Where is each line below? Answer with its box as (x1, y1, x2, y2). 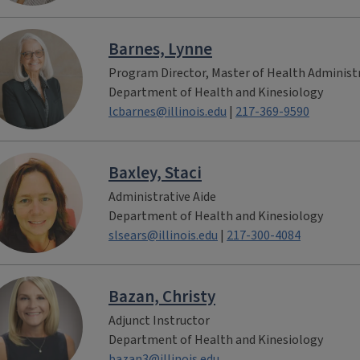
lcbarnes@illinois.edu (108, 102, 227, 121)
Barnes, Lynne (108, 36, 212, 61)
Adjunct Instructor (108, 311, 210, 329)
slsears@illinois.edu (108, 226, 218, 244)
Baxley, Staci (108, 160, 202, 185)
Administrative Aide (108, 187, 216, 206)
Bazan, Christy (108, 284, 215, 309)
